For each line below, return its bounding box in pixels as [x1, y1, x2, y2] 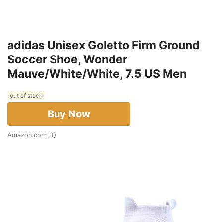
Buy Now [48, 108, 90, 120]
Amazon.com [12, 131, 47, 139]
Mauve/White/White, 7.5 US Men [7, 66, 187, 81]
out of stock [8, 91, 43, 99]
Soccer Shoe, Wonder [7, 52, 127, 66]
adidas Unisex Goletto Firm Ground [7, 38, 200, 52]
